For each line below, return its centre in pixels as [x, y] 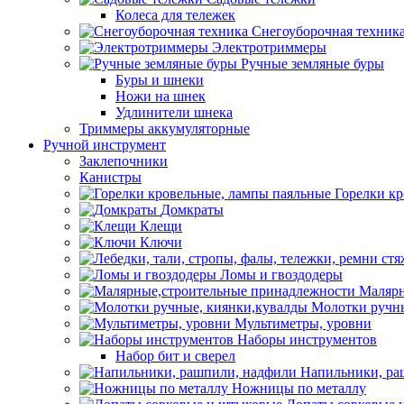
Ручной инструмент [105, 145]
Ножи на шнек [161, 96]
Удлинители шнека [174, 112]
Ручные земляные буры [312, 64]
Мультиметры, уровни [303, 323]
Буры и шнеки [160, 80]
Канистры [110, 177]
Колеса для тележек [175, 15]
